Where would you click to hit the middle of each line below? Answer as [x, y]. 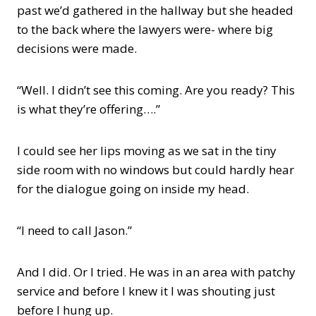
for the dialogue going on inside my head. [133, 189]
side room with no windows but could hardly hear [156, 170]
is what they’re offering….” [89, 109]
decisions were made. [77, 48]
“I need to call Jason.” [74, 230]
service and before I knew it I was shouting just [146, 291]
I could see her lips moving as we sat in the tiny [147, 151]
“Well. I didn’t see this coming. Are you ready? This [156, 90]
